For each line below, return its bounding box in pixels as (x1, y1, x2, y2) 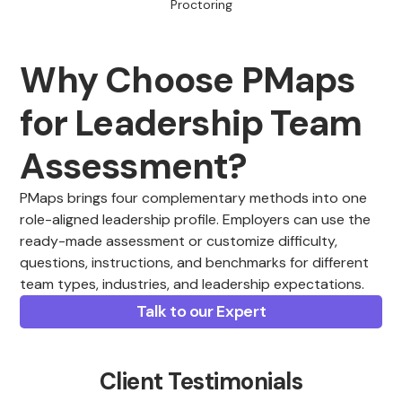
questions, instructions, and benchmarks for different (20, 253, 370, 273)
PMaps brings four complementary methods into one (20, 188, 368, 208)
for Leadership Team (20, 100, 363, 147)
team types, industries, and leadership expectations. (20, 275, 365, 294)
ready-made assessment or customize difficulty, (20, 232, 338, 251)
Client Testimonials (99, 366, 303, 398)
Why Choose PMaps (20, 57, 355, 104)
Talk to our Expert (135, 301, 267, 323)
